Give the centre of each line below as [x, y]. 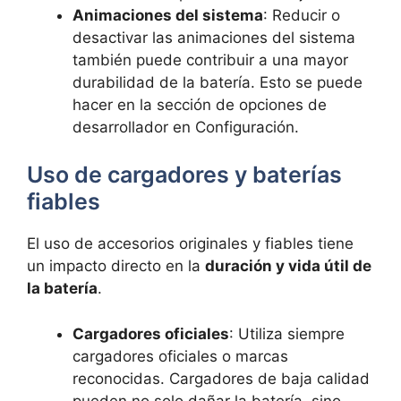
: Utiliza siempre [287, 333]
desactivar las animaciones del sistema [214, 37]
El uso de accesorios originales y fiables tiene [190, 244]
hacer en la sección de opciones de [200, 104]
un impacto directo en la [116, 266]
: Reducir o [302, 15]
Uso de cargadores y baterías [184, 175]
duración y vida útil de [288, 266]
